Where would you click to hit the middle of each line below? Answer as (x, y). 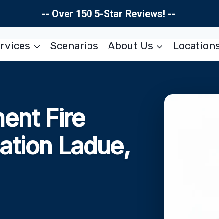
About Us (130, 46)
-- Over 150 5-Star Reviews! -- (109, 14)
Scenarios (75, 46)
